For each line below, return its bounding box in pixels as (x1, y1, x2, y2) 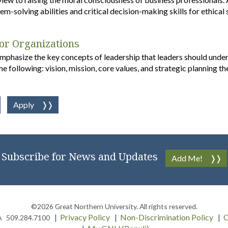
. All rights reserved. (136, 202, 197, 211)
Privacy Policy (60, 212, 110, 222)
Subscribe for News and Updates (1, 149, 158, 163)
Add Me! (171, 153, 203, 163)
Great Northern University (54, 202, 136, 211)
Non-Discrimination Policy (120, 212, 213, 222)
